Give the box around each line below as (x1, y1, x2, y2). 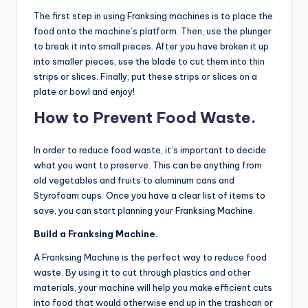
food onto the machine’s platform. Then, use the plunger (34, 25, 272, 37)
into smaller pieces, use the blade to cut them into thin (34, 56, 265, 67)
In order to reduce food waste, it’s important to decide (34, 144, 266, 156)
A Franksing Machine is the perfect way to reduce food (34, 252, 267, 263)
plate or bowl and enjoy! (34, 86, 135, 98)
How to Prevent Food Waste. (34, 108, 256, 128)
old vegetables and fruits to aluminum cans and (34, 175, 234, 186)
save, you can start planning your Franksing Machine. (34, 205, 255, 217)
